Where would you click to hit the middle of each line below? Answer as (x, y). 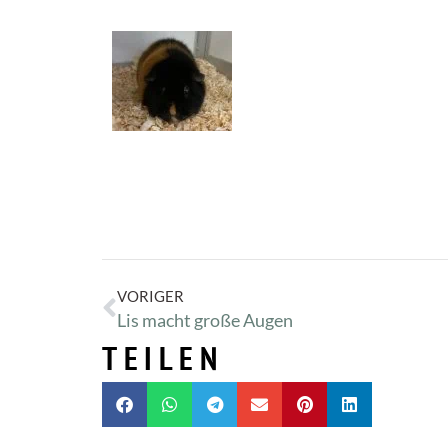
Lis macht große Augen (205, 319)
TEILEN (162, 357)
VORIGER (150, 295)
